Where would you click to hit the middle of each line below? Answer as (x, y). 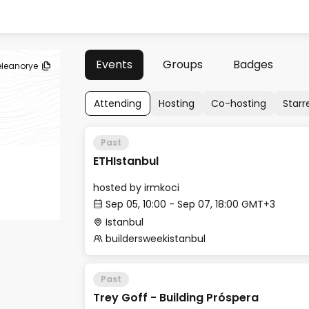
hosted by (119, 188)
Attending (118, 103)
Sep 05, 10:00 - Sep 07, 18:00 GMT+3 (190, 204)
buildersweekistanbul (156, 239)
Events (114, 64)
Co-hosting (239, 103)
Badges (253, 64)
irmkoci (162, 188)
